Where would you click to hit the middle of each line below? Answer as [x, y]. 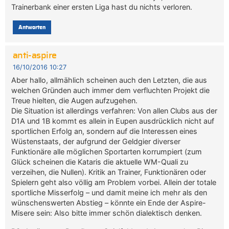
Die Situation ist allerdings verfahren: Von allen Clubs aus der [114, 110]
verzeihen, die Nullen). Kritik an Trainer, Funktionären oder [109, 172]
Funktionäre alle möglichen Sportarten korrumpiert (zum [107, 151]
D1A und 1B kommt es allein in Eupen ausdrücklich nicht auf [113, 121]
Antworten [32, 27]
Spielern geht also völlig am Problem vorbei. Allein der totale [114, 182]
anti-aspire [35, 55]
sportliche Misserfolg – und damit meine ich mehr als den [109, 192]
